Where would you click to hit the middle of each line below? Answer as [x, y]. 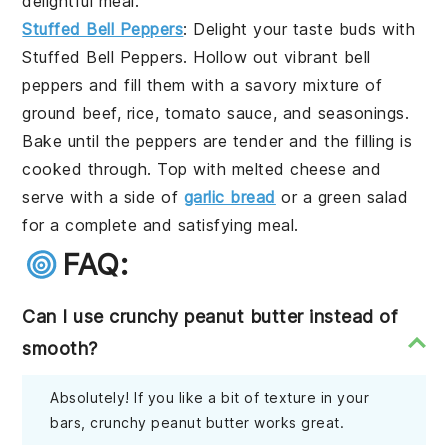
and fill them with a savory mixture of [233, 85]
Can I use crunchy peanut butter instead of [210, 317]
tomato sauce [218, 113]
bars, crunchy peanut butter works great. [197, 423]
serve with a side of [103, 197]
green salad [363, 197]
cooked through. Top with [127, 169]
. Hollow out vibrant [263, 57]
